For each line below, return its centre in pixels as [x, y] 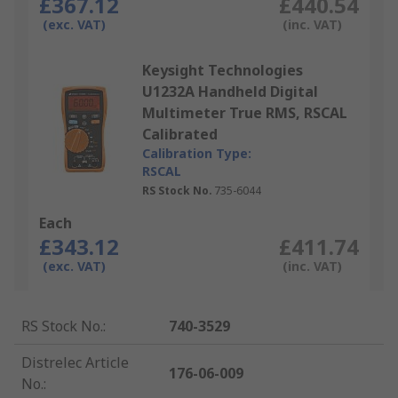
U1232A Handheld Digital [230, 92]
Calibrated [180, 135]
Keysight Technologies [223, 71]
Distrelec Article [75, 363]
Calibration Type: [197, 154]
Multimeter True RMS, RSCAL [245, 113]
